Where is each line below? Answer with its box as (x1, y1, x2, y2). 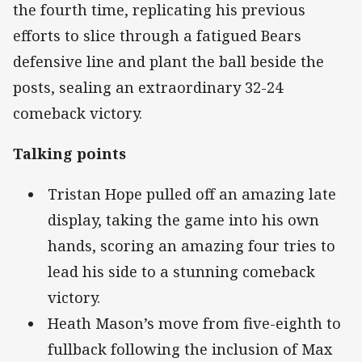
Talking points (13, 144, 126, 164)
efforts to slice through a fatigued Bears (13, 26, 301, 46)
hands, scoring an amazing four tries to (48, 236, 335, 256)
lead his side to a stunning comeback (48, 262, 315, 282)
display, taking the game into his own (48, 210, 319, 230)
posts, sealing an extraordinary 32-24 (13, 78, 283, 98)
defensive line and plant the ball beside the (13, 52, 324, 72)
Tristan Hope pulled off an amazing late (48, 184, 336, 204)
